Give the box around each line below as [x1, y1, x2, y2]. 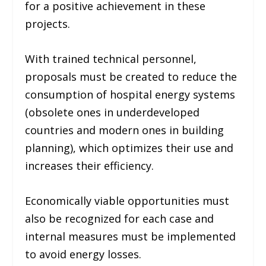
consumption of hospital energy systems [25, 87, 236, 102]
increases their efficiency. [25, 158, 154, 173]
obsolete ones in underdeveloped [28, 104, 200, 119]
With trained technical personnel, [25, 51, 197, 66]
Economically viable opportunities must [25, 193, 230, 208]
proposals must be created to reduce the [25, 69, 237, 84]
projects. [25, 16, 71, 31]
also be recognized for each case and [25, 211, 214, 226]
